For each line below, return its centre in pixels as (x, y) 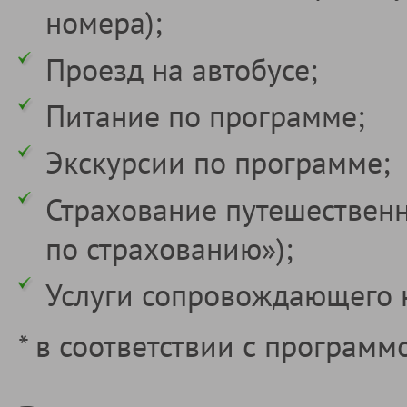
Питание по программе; (205, 115)
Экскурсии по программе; (218, 162)
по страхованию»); (169, 248)
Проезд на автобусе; (182, 69)
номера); (104, 22)
